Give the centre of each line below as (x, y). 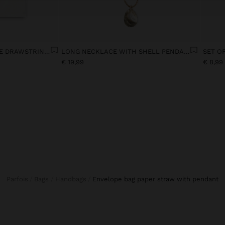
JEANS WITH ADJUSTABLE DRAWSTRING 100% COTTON (47, 51)
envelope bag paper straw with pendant (158, 179)
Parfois (19, 179)
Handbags (73, 179)
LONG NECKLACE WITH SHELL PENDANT (187, 51)
